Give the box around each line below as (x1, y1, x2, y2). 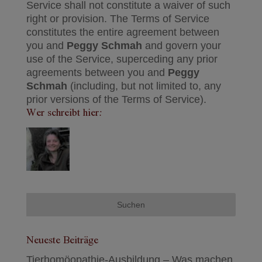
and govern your (142, 40, 221, 51)
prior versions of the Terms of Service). (26, 94, 206, 105)
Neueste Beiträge (26, 229, 98, 251)
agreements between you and (26, 67, 168, 78)
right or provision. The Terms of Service (26, 13, 209, 25)
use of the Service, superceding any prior (26, 53, 218, 65)
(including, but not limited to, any (67, 80, 221, 92)
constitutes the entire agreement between (26, 26, 219, 38)
